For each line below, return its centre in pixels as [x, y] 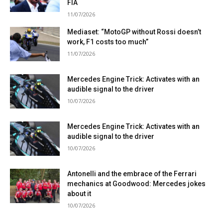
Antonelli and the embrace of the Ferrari [132, 173]
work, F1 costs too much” [108, 42]
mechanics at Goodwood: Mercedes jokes [136, 183]
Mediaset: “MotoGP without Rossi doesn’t [134, 32]
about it [79, 193]
